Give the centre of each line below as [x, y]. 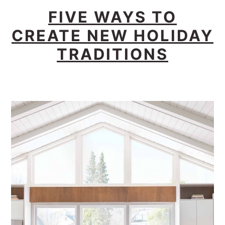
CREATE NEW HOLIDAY [113, 36]
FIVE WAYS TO [113, 17]
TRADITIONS [113, 54]
